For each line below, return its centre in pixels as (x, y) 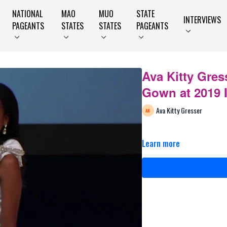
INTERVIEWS (202, 20)
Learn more (161, 143)
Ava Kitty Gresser (179, 110)
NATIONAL (27, 14)
